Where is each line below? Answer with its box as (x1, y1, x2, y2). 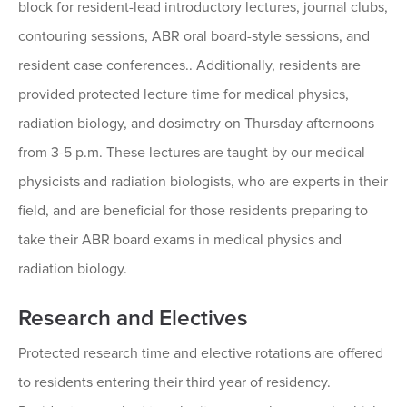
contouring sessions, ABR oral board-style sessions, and (18, 27, 370, 46)
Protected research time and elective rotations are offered (18, 344, 383, 363)
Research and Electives (18, 304, 248, 333)
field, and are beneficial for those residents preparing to (18, 202, 368, 221)
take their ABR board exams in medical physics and (18, 231, 342, 250)
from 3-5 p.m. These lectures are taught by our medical (18, 144, 365, 163)
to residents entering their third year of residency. (18, 373, 331, 392)
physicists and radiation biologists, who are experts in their (18, 173, 388, 192)
